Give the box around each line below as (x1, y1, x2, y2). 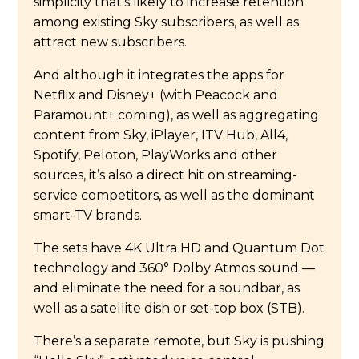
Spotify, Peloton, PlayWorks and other (34, 147, 278, 163)
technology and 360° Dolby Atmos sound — (34, 260, 316, 276)
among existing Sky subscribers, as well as (34, 14, 300, 30)
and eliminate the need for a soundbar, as (34, 280, 301, 296)
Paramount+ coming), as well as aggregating (34, 107, 320, 123)
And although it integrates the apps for (34, 67, 285, 83)
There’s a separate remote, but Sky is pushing (34, 333, 325, 349)
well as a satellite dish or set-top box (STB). (34, 300, 305, 316)
